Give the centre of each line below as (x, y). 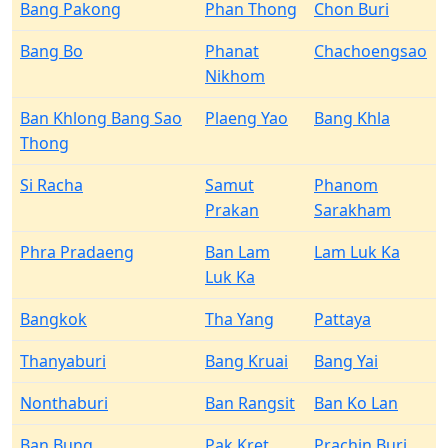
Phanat (232, 51)
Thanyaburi (63, 361)
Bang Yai (346, 361)
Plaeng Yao (246, 118)
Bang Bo (51, 51)
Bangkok (53, 319)
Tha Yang (239, 319)
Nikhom (235, 76)
